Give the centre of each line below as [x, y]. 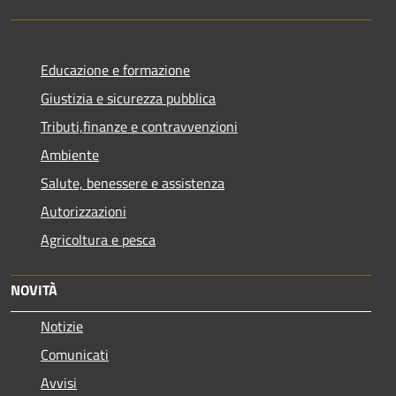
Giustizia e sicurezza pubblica [128, 98]
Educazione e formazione [115, 69]
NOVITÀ [34, 289]
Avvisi [59, 382]
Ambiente [70, 154]
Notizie [62, 326]
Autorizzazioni [84, 211]
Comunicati [75, 354]
